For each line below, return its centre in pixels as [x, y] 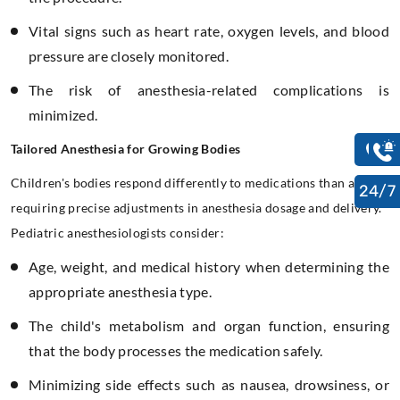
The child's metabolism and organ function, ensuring [209, 325]
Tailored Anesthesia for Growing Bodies [126, 148]
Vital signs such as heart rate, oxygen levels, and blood [209, 30]
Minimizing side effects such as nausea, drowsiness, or [209, 384]
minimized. [63, 114]
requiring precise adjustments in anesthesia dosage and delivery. [196, 207]
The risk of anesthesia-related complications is [209, 89]
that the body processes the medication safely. [176, 350]
